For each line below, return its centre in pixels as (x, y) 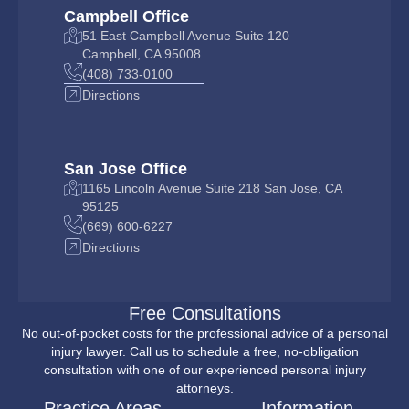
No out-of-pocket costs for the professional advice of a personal (204, 333)
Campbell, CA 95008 (142, 53)
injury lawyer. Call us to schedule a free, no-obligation (204, 351)
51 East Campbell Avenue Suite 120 (186, 35)
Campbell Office (126, 16)
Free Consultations (204, 313)
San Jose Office (126, 168)
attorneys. (204, 388)
